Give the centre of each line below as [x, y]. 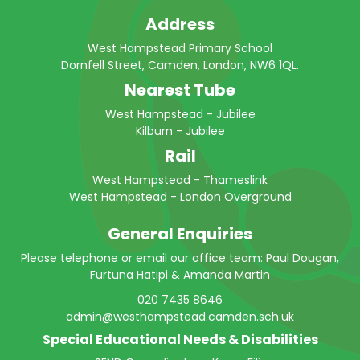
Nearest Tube [180, 90]
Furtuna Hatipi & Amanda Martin [180, 274]
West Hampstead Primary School [180, 48]
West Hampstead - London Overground [180, 196]
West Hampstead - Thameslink [180, 180]
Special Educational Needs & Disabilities [180, 339]
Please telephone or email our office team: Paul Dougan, [180, 258]
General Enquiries [180, 233]
